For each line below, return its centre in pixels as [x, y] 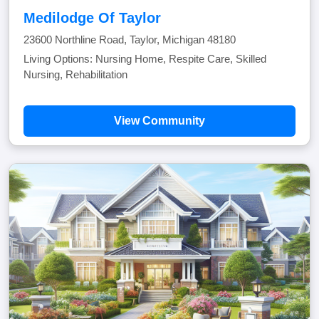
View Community [159, 121]
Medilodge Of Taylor [92, 18]
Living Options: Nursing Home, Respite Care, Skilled [145, 59]
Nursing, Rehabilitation [75, 74]
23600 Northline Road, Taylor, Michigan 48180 [130, 40]
